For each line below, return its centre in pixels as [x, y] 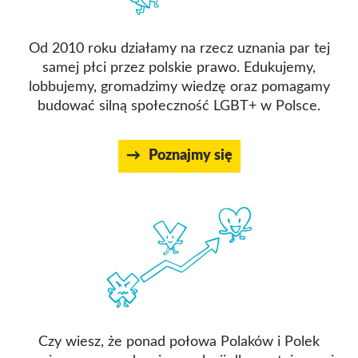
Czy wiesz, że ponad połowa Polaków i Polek [179, 342]
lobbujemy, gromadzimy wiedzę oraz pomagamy [179, 88]
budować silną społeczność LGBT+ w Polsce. [179, 107]
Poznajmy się [190, 156]
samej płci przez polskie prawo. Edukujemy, [179, 68]
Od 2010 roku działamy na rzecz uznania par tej [179, 49]
